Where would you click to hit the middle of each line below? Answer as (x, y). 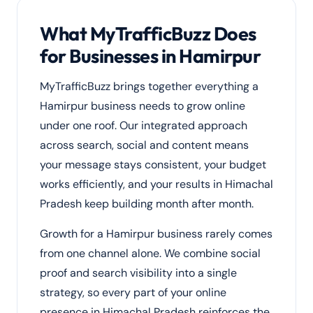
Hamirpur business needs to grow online (143, 106)
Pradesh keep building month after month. (147, 204)
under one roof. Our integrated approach (144, 125)
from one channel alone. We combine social (150, 253)
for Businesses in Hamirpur (151, 56)
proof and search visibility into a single (138, 273)
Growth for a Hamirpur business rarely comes (156, 234)
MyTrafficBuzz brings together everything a (149, 86)
